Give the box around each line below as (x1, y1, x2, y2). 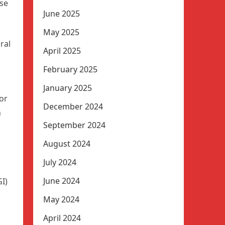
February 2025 (43, 64, 97, 75)
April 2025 (43, 45, 81, 56)
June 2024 (43, 175, 80, 186)
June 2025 (43, 8, 80, 19)
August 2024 (43, 138, 90, 149)
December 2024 (43, 101, 103, 112)
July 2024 (43, 157, 76, 168)
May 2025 (43, 27, 79, 38)
